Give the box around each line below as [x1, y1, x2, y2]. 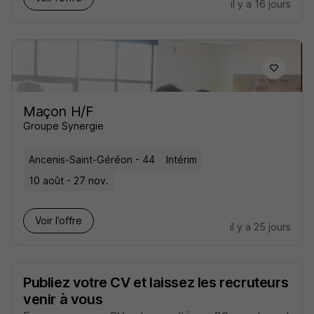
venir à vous [23, 291, 103, 308]
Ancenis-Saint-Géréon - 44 [29, 153, 155, 165]
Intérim [166, 153, 197, 165]
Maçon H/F [23, 103, 94, 120]
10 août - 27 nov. [29, 175, 109, 186]
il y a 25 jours [230, 221, 291, 233]
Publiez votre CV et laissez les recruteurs [23, 274, 289, 291]
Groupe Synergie [23, 120, 104, 132]
